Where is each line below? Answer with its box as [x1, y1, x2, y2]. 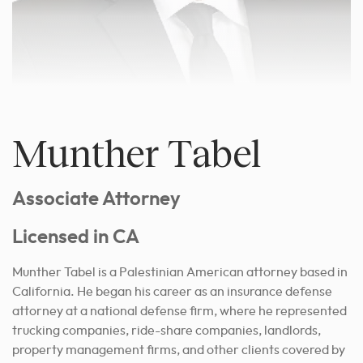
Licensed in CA [12, 228, 139, 247]
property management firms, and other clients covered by [12, 344, 345, 357]
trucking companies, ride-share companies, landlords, [12, 324, 321, 337]
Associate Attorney [12, 190, 181, 209]
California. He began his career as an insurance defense [12, 285, 332, 298]
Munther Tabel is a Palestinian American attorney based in [12, 266, 348, 279]
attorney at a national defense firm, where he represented [12, 305, 347, 318]
